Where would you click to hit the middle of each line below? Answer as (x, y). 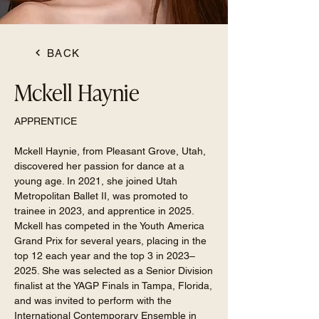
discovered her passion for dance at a (99, 166)
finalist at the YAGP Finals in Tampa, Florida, (113, 286)
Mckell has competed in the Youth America (109, 226)
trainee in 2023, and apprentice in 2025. (104, 211)
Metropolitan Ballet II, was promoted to (101, 196)
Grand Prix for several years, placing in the (110, 241)
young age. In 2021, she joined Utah (96, 181)
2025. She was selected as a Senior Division (114, 271)
